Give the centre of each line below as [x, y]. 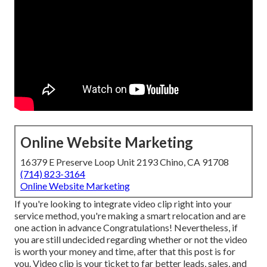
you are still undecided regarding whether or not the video [131, 240]
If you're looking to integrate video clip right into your [123, 204]
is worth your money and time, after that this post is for [125, 252]
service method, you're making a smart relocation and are [130, 216]
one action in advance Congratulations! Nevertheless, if [126, 228]
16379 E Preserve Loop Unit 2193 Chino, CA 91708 [125, 162]
